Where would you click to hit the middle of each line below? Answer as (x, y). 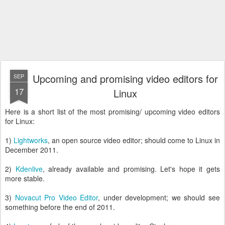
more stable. (25, 178)
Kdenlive (29, 169)
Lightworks (31, 140)
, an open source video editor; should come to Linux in (134, 140)
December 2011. (32, 150)
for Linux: (20, 121)
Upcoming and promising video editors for (125, 79)
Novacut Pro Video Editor (57, 197)
